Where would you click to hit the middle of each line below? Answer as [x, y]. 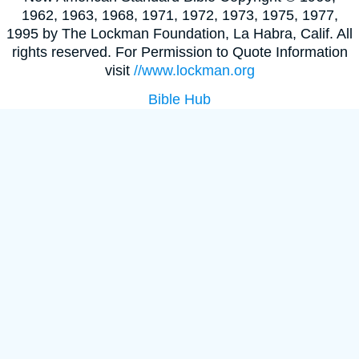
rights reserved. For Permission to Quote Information [179, 52]
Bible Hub [179, 99]
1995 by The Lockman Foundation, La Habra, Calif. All [179, 33]
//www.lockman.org [194, 70]
